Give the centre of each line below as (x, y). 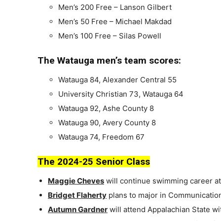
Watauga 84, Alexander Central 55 (117, 80)
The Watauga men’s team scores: (109, 61)
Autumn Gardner (78, 210)
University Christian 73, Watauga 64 (121, 94)
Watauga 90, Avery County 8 (107, 123)
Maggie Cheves (76, 181)
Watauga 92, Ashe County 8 (106, 109)
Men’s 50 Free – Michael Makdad (115, 22)
